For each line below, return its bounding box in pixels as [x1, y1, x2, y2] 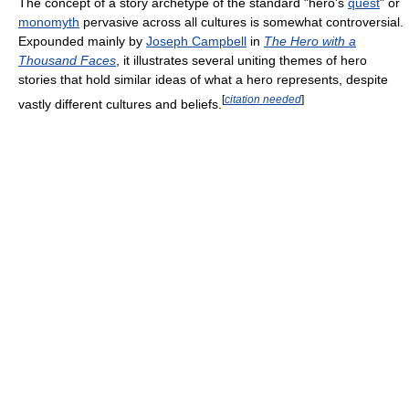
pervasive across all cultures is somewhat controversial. [79, 14, 404, 29]
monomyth [18, 14, 79, 29]
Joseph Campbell [146, 33, 246, 48]
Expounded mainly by [18, 33, 146, 48]
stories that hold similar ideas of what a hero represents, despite [18, 71, 388, 87]
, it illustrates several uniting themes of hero [116, 52, 367, 68]
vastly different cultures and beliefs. [18, 96, 222, 111]
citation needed [225, 92, 301, 105]
